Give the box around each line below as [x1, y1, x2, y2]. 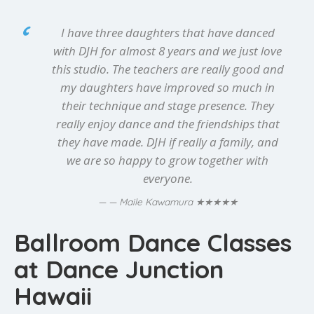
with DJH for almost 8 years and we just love [53, 42, 282, 59]
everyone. [142, 170, 193, 186]
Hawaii [14, 280, 92, 311]
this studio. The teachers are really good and [51, 60, 284, 77]
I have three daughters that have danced [60, 24, 275, 41]
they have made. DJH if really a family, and [57, 133, 278, 150]
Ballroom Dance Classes [14, 226, 292, 258]
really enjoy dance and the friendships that [55, 115, 280, 132]
